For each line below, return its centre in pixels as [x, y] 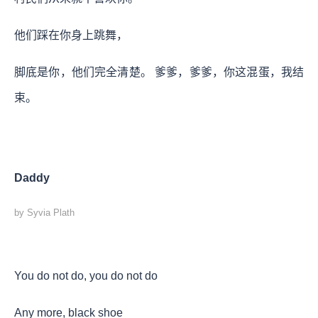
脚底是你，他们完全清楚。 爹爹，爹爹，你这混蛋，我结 [159, 72]
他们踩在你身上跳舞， [72, 35]
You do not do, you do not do [86, 275]
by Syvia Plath [44, 212]
